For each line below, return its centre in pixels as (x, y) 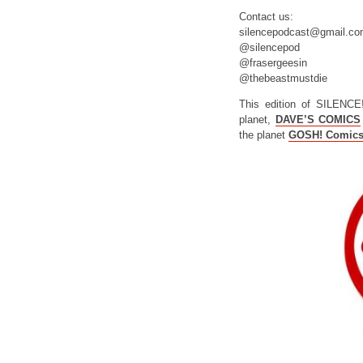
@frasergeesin (273, 63)
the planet (262, 135)
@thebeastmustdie (283, 78)
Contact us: (266, 17)
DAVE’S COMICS (318, 120)
